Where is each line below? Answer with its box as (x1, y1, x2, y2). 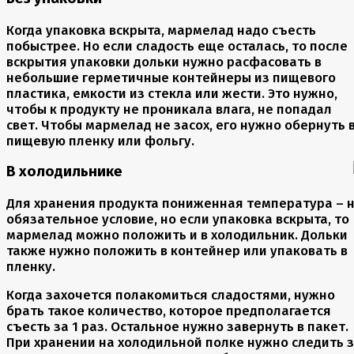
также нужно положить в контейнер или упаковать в (6, 243, 348, 259)
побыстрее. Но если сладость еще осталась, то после (6, 37, 348, 54)
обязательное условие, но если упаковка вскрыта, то (6, 211, 349, 228)
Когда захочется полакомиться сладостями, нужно (6, 287, 335, 303)
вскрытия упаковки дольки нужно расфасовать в (6, 53, 322, 70)
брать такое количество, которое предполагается (6, 303, 331, 319)
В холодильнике (6, 163, 122, 181)
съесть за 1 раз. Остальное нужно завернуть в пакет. (6, 318, 348, 335)
